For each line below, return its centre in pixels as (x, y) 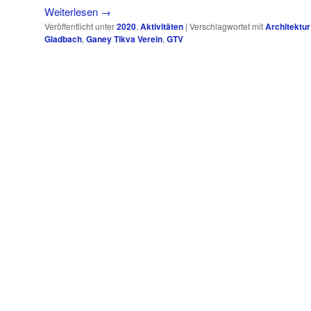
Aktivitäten (162, 26)
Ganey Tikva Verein (124, 39)
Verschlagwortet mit (226, 26)
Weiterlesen (73, 11)
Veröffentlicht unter (79, 26)
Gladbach (63, 39)
